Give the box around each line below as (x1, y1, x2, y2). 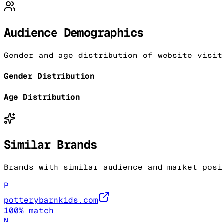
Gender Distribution (4, 70, 95, 81)
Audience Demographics (4, 24, 144, 40)
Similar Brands (4, 137, 97, 153)
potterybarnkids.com (4, 195, 98, 206)
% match (19, 205, 54, 216)
